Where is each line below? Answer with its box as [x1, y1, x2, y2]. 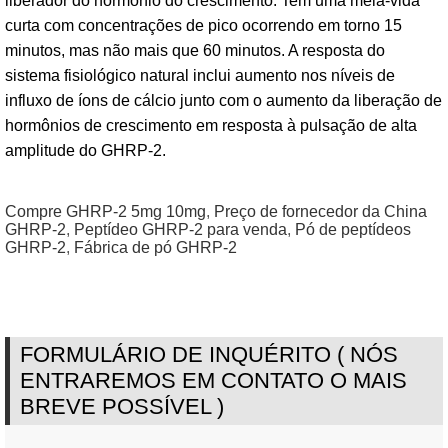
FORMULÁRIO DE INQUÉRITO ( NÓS [20, 342, 398, 367]
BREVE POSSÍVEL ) [20, 394, 224, 419]
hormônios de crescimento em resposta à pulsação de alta [5, 117, 417, 134]
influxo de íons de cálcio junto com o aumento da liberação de [5, 92, 442, 109]
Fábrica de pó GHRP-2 [74, 239, 237, 256]
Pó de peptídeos [295, 221, 411, 238]
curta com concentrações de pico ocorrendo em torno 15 [5, 17, 402, 34]
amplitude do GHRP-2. [5, 142, 166, 159]
